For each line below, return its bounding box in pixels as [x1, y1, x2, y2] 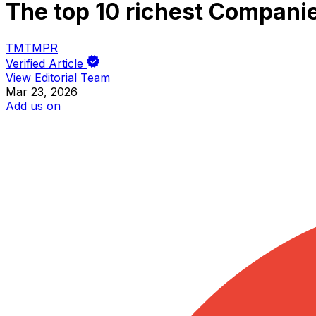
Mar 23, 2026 [6, 84, 78, 99]
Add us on [6, 98, 61, 113]
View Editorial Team [6, 70, 110, 85]
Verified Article [6, 56, 83, 71]
